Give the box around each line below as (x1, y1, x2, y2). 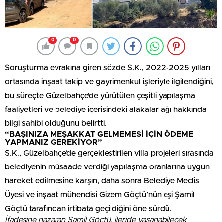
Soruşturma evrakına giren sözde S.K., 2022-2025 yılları (5, 63, 210, 72)
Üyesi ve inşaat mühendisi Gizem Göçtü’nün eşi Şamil (5, 190, 195, 199)
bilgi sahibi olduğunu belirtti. (5, 119, 107, 127)
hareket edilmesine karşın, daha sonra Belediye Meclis (5, 176, 199, 185)
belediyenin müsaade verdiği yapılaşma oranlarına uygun (5, 163, 210, 171)
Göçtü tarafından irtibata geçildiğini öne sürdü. (5, 204, 171, 213)
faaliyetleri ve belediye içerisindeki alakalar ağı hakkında (5, 105, 207, 113)
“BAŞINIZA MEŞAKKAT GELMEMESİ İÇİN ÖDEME (5, 130, 193, 138)
